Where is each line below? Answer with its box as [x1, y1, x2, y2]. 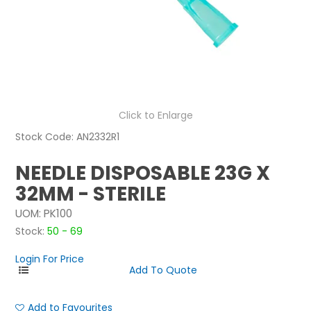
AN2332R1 [76, 130, 120, 144]
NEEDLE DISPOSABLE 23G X [15, 160, 271, 187]
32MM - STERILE [15, 180, 167, 208]
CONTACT [126, 80, 175, 94]
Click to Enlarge [118, 108, 193, 123]
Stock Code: [15, 130, 74, 144]
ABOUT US [127, 49, 174, 62]
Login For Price [15, 252, 85, 267]
